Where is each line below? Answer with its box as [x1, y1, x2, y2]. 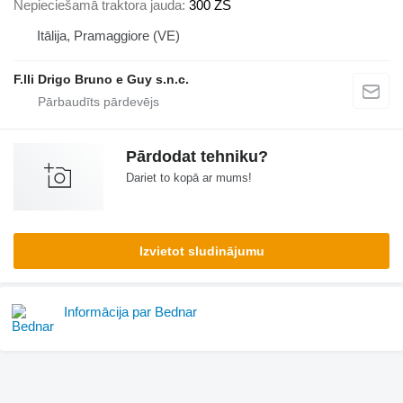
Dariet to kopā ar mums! [126, 170, 252, 184]
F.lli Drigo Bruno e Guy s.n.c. [13, 71, 189, 86]
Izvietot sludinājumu [139, 243, 264, 258]
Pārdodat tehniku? [126, 147, 268, 166]
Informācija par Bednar [64, 303, 197, 319]
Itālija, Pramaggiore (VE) [37, 27, 180, 43]
